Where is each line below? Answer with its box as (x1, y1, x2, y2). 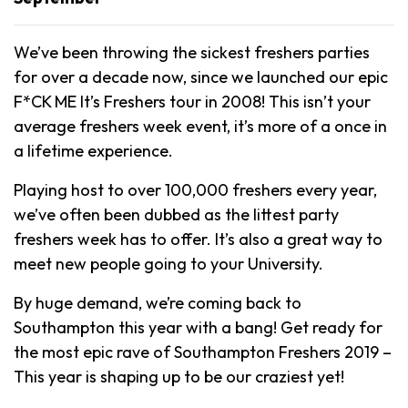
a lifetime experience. (14, 139, 173, 161)
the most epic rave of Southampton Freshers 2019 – (14, 341, 392, 362)
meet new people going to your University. (14, 252, 323, 274)
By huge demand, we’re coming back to (14, 291, 301, 313)
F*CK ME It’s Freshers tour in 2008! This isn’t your (14, 90, 371, 112)
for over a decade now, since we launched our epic (14, 66, 388, 87)
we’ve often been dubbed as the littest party (14, 203, 339, 225)
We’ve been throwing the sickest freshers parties (14, 41, 370, 63)
